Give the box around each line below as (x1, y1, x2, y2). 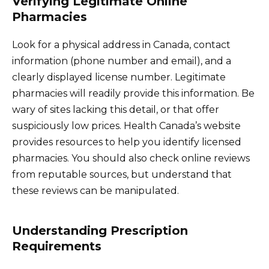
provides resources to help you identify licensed (12, 136, 241, 148)
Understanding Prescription (12, 223, 188, 238)
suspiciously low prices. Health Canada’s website (12, 119, 241, 131)
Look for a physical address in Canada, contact (12, 38, 231, 50)
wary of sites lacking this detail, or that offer (12, 103, 219, 115)
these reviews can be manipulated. (12, 184, 179, 196)
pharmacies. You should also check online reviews (12, 152, 250, 164)
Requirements (12, 238, 101, 253)
